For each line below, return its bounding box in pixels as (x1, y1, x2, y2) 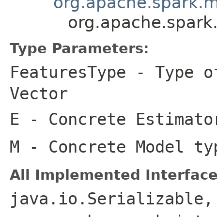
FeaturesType (10, 62, 126, 82)
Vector (10, 83, 68, 103)
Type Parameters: (10, 40, 149, 57)
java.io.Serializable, (10, 188, 213, 208)
